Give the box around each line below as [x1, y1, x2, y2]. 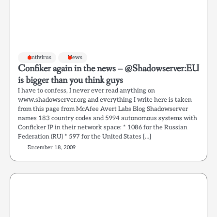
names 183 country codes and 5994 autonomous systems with [18, 114, 197, 122]
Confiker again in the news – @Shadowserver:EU [18, 62, 199, 75]
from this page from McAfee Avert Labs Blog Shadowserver [18, 105, 188, 113]
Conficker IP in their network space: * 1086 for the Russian [18, 124, 187, 131]
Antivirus [28, 54, 51, 61]
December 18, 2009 [28, 144, 76, 151]
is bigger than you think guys [18, 74, 123, 87]
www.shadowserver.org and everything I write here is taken [18, 96, 192, 104]
